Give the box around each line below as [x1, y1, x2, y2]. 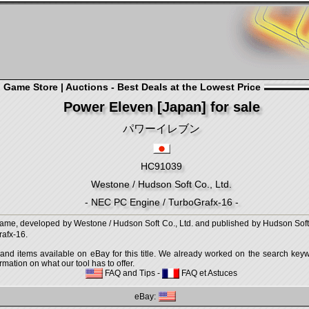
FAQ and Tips [103, 268, 155, 278]
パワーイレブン [123, 123, 200, 134]
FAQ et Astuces [179, 268, 237, 278]
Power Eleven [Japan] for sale [63, 99, 260, 114]
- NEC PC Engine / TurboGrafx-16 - [84, 197, 239, 208]
